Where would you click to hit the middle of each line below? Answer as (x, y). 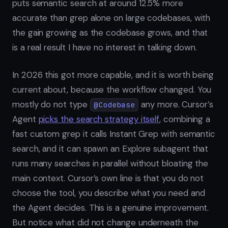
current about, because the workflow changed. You (112, 90)
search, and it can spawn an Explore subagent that (110, 149)
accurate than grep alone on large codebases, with (111, 18)
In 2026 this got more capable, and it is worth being (113, 75)
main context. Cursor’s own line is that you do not (108, 178)
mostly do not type (51, 105)
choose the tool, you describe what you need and (109, 193)
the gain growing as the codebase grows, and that (110, 32)
